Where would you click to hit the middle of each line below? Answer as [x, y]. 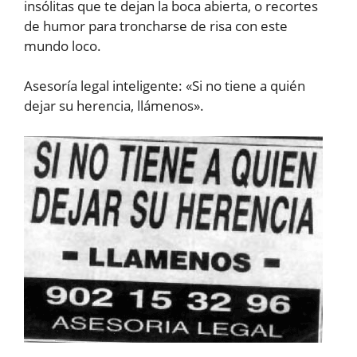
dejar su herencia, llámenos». [114, 106]
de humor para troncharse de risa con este [156, 25]
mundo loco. [63, 45]
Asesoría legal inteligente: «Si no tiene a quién [165, 86]
